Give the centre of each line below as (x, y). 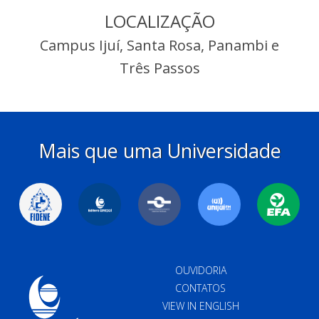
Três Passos (159, 68)
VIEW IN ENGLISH (200, 306)
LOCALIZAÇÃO (159, 21)
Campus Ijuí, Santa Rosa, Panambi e (159, 45)
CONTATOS (200, 288)
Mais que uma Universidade (159, 151)
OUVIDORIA (200, 270)
